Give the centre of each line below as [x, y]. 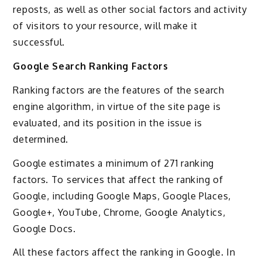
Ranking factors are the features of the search [119, 90]
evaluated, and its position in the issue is [108, 123]
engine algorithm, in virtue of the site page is [117, 106]
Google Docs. [44, 228]
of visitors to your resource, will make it [105, 26]
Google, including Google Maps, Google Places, [122, 196]
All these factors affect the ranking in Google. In [124, 252]
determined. [41, 139]
